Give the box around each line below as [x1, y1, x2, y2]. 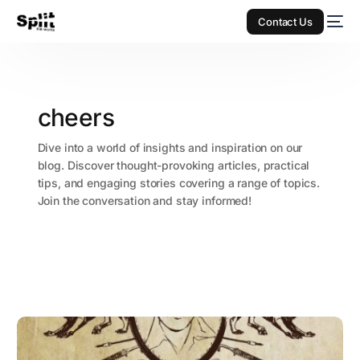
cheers [37, 103, 114, 133]
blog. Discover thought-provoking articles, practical [37, 158, 310, 173]
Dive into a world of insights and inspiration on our [37, 141, 303, 155]
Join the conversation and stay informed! [37, 194, 252, 208]
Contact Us [258, 14, 313, 28]
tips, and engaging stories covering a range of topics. [37, 176, 320, 190]
